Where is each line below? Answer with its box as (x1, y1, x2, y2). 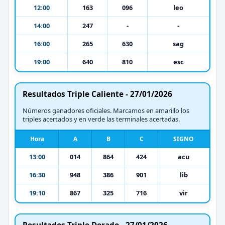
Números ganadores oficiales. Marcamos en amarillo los (23, 105, 189, 115)
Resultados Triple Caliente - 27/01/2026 (23, 88, 172, 99)
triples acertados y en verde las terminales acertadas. (23, 114, 180, 124)
